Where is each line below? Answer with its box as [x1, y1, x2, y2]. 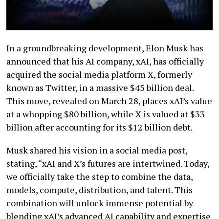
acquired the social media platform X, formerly [6, 68, 193, 80]
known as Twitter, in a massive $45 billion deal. [6, 81, 194, 93]
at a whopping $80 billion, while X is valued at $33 [6, 108, 205, 120]
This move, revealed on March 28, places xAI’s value [6, 94, 213, 107]
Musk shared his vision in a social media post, [6, 144, 188, 156]
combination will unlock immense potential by [6, 197, 194, 209]
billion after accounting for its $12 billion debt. [6, 121, 193, 133]
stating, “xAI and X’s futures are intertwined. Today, [6, 157, 210, 169]
